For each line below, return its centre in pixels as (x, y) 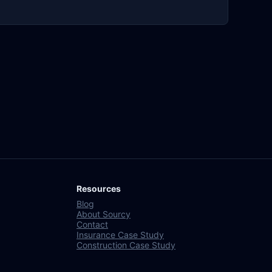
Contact (92, 225)
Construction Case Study (126, 245)
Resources (99, 189)
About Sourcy (104, 214)
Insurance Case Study (120, 235)
